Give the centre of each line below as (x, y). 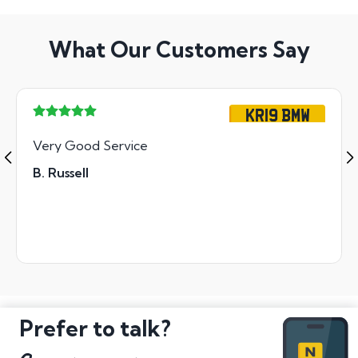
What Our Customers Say (179, 50)
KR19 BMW (277, 113)
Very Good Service (90, 145)
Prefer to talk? (95, 328)
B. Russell (61, 172)
